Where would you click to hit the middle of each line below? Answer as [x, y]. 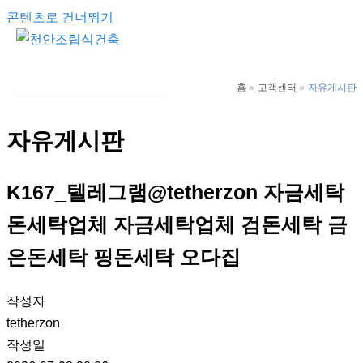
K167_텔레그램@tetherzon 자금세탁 [175, 193]
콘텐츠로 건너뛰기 [60, 17]
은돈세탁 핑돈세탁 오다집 [124, 258]
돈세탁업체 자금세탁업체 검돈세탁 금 [177, 225]
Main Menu [69, 78]
